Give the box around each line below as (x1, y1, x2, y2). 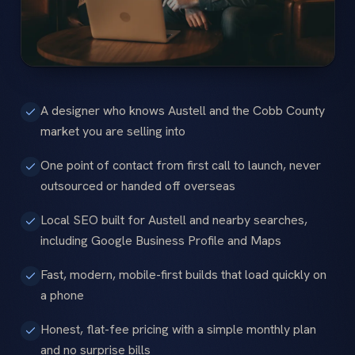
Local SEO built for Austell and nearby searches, (40, 211, 307, 228)
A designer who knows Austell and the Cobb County (40, 101, 325, 119)
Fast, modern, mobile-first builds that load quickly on (40, 265, 326, 283)
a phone (40, 286, 84, 303)
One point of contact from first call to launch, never (40, 156, 321, 174)
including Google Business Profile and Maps (40, 231, 281, 249)
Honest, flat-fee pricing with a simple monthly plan (40, 320, 316, 338)
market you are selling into (40, 122, 185, 139)
